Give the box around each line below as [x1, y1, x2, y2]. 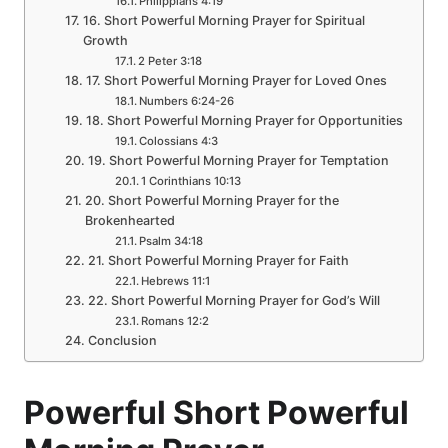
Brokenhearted [84, 213, 175, 228]
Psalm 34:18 [139, 234, 204, 248]
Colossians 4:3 [139, 134, 219, 148]
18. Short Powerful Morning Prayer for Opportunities [85, 113, 403, 128]
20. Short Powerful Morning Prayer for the [84, 193, 339, 208]
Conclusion [87, 333, 157, 348]
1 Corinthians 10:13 [141, 174, 242, 188]
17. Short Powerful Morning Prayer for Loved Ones [85, 73, 387, 88]
